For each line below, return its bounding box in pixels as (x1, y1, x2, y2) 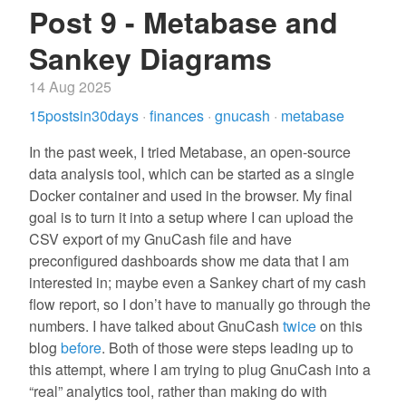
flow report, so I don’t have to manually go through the (29, 294, 371, 314)
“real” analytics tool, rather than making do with (29, 381, 327, 401)
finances (150, 105, 208, 126)
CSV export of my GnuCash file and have (29, 228, 292, 249)
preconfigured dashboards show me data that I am (29, 250, 349, 271)
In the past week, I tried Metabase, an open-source (29, 141, 351, 162)
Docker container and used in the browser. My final (29, 185, 353, 206)
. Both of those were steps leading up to (101, 337, 353, 358)
